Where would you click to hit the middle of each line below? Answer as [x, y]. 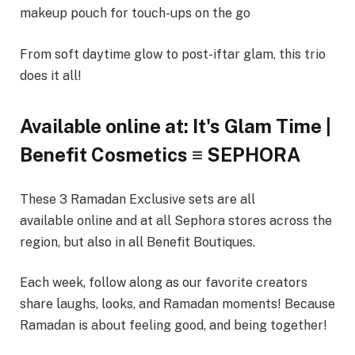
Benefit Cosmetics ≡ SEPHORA [160, 155]
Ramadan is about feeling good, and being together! [174, 326]
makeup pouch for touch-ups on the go [135, 13]
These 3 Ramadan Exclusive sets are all [137, 199]
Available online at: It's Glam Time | [176, 126]
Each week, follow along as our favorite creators [164, 283]
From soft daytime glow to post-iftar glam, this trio [173, 54]
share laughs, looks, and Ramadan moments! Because [177, 304]
